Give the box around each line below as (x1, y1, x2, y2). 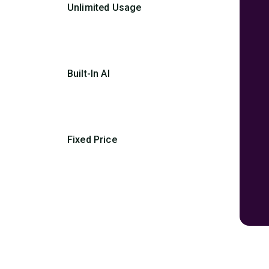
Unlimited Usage (67, 2, 142, 13)
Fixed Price (67, 134, 117, 145)
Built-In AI (67, 68, 110, 79)
